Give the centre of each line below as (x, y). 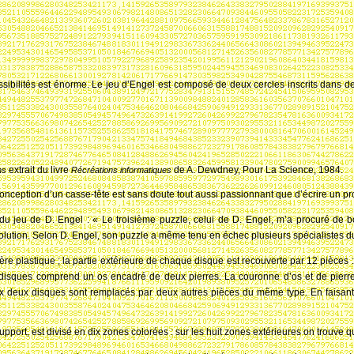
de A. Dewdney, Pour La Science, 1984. (258, 170)
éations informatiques (132, 170)
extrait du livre (40, 170)
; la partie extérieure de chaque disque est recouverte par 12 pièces (203, 261)
